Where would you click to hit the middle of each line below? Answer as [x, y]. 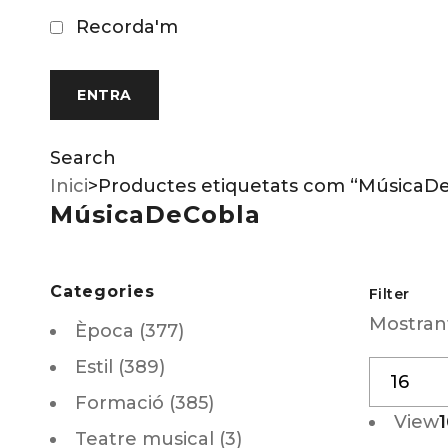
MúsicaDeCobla [155, 214]
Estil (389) [120, 367]
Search [83, 158]
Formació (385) [144, 403]
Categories [102, 291]
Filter [389, 294]
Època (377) [129, 331]
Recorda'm [124, 27]
